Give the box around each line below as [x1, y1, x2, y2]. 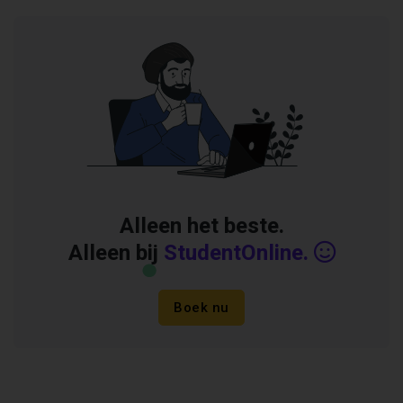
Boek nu [174, 299, 229, 316]
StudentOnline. [163, 237, 309, 270]
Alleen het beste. [119, 210, 284, 243]
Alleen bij [67, 237, 164, 270]
